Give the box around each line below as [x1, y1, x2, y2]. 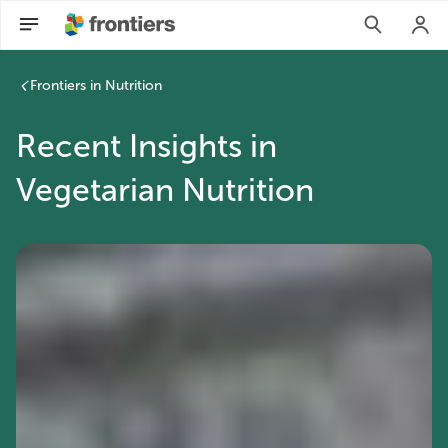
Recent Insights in [16, 127, 277, 165]
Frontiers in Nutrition [30, 77, 162, 94]
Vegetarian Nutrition [16, 171, 314, 209]
